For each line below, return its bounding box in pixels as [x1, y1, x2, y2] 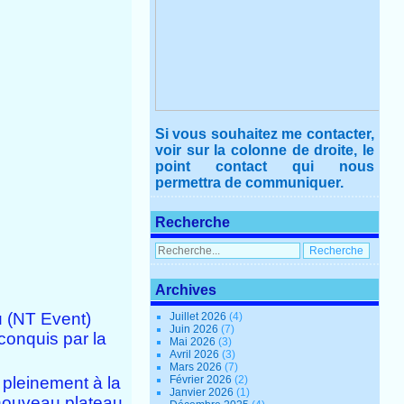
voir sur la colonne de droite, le [155, 142, 374, 159]
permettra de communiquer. [155, 175, 344, 191]
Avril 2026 [170, 348, 223, 362]
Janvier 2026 [170, 386, 237, 399]
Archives [155, 282, 217, 298]
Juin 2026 [170, 323, 222, 336]
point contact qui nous [155, 159, 374, 175]
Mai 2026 [170, 335, 219, 349]
